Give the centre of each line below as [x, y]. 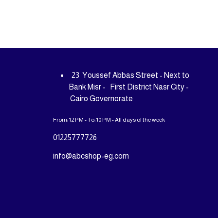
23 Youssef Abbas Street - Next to [129, 75]
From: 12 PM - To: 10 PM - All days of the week [109, 120]
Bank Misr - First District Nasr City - [128, 87]
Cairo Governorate [100, 99]
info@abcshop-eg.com [91, 156]
